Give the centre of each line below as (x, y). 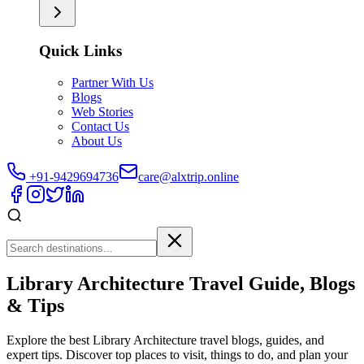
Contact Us (100, 126)
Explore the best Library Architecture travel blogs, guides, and (165, 340)
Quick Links (80, 51)
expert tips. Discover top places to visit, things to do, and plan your (177, 354)
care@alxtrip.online (188, 176)
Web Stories (102, 111)
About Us (97, 141)
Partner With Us (113, 82)
